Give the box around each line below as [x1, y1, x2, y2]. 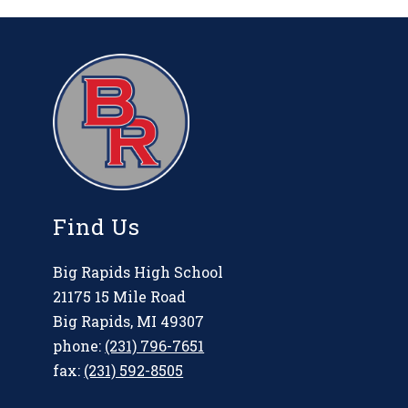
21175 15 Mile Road [53, 287, 187, 307]
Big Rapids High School [53, 262, 224, 282]
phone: [53, 336, 106, 356]
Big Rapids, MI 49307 [53, 311, 205, 331]
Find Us [53, 212, 141, 242]
